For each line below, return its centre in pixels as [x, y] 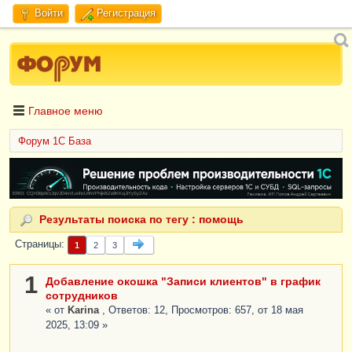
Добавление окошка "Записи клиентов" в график [183, 281]
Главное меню [66, 111]
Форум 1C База [55, 141]
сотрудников [82, 295]
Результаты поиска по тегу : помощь [140, 220]
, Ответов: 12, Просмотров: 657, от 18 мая [203, 310]
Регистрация [126, 13]
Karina [85, 310]
